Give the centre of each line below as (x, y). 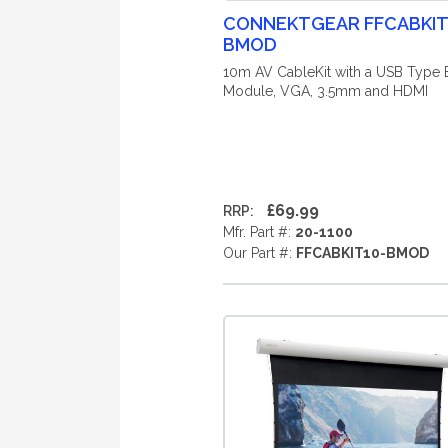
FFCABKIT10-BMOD (362, 253)
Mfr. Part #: (258, 232)
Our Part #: (259, 253)
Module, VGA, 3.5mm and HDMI (325, 91)
